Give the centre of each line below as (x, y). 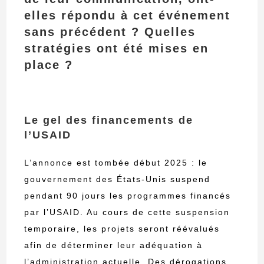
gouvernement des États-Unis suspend (118, 179)
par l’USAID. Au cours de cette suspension (127, 212)
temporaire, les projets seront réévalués (122, 229)
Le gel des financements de (109, 121)
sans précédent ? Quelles (110, 32)
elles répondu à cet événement (128, 16)
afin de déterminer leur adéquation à (114, 245)
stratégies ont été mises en (117, 49)
